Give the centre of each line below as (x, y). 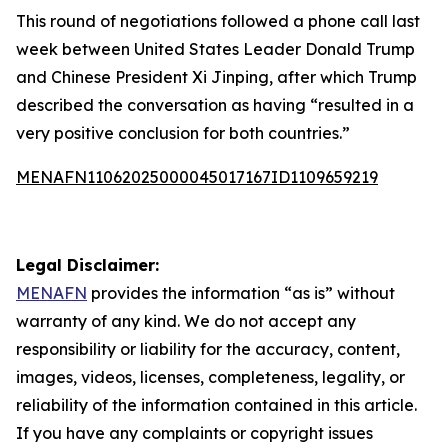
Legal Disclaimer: (87, 265)
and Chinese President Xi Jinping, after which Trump (216, 77)
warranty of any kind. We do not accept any (186, 321)
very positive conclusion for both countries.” (183, 133)
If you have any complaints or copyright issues (194, 433)
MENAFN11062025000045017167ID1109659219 (197, 177)
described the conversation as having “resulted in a (215, 105)
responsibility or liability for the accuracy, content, (208, 349)
